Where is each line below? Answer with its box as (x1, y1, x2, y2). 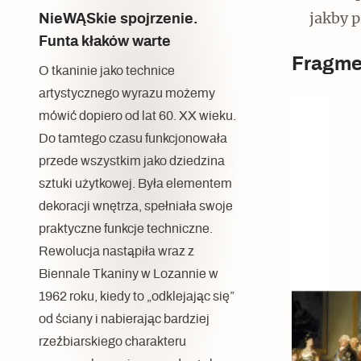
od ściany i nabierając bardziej (39, 313, 210, 326)
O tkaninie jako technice (39, 64, 175, 78)
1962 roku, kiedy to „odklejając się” (39, 290, 234, 304)
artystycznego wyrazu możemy (39, 87, 215, 101)
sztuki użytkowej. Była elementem (39, 177, 232, 191)
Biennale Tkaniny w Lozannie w (39, 268, 218, 281)
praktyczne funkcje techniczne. (39, 222, 213, 236)
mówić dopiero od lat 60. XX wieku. (39, 110, 236, 123)
